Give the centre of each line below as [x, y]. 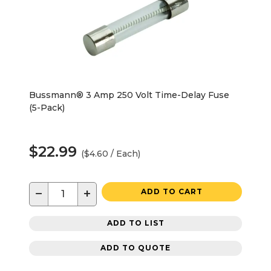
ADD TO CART [172, 191]
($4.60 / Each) [111, 153]
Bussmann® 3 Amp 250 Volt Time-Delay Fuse [129, 95]
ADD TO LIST [135, 223]
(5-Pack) [47, 107]
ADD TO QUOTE [135, 248]
